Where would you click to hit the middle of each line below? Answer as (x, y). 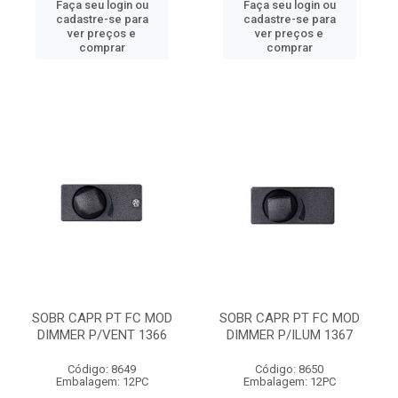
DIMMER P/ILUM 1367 (289, 335)
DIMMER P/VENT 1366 (102, 335)
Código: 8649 (102, 369)
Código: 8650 (289, 369)
